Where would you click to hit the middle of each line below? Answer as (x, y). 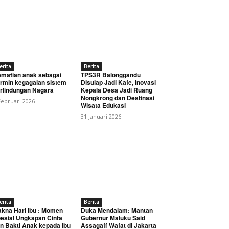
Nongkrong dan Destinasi (118, 97)
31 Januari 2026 (101, 116)
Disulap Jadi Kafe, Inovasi (118, 82)
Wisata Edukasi (103, 105)
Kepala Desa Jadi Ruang (117, 90)
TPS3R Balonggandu (111, 74)
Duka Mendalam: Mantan (117, 210)
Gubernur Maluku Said (113, 218)
